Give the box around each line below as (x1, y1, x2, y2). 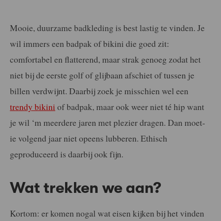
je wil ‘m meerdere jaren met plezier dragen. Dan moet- (10, 116, 205, 128)
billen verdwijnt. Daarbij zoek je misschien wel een (10, 84, 188, 97)
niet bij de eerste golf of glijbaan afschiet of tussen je (10, 69, 194, 81)
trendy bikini (10, 100, 55, 112)
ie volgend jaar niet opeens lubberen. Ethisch (10, 132, 167, 144)
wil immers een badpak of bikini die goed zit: (10, 37, 169, 49)
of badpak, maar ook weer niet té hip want (55, 100, 204, 112)
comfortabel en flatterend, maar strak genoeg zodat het (10, 53, 201, 65)
